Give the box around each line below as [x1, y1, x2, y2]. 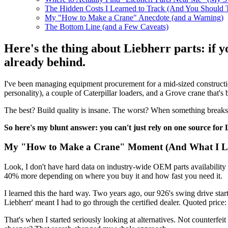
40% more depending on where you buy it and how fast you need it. [4, 172, 222, 181]
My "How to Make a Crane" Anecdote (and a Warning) [45, 13, 223, 22]
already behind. [4, 55, 85, 69]
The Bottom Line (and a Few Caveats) [45, 22, 168, 31]
